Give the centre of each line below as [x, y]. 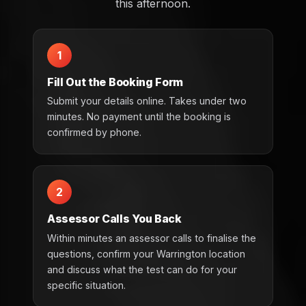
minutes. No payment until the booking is [139, 117]
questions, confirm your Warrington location [146, 253]
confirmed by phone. [94, 133]
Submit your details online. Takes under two [147, 101]
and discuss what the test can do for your [142, 269]
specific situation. [86, 285]
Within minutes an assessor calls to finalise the [152, 238]
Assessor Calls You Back [114, 219]
